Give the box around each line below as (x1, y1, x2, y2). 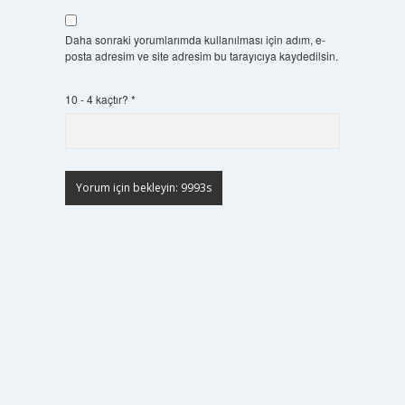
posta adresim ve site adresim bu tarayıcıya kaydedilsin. (64, 48, 338, 63)
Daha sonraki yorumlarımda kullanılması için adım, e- (64, 32, 325, 47)
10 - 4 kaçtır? (64, 91, 131, 107)
